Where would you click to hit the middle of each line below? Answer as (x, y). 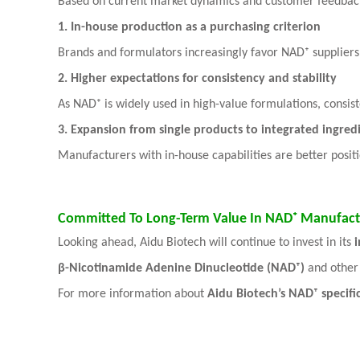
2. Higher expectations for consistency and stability (197, 79)
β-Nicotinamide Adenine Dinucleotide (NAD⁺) (181, 268)
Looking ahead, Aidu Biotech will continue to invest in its (206, 243)
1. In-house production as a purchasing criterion (189, 27)
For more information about (133, 294)
